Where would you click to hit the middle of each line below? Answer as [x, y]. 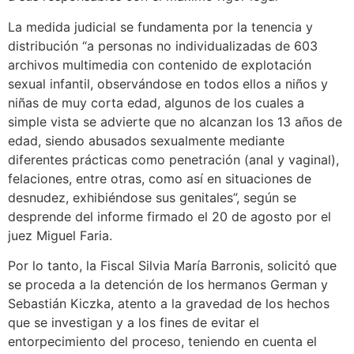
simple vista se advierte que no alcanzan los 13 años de [175, 121]
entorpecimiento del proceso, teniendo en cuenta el [162, 341]
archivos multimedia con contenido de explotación [160, 64]
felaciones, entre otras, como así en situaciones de [160, 178]
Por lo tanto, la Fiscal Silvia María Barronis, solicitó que [172, 265]
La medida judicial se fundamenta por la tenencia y [160, 26]
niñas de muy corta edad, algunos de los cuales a [156, 102]
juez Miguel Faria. [60, 235]
